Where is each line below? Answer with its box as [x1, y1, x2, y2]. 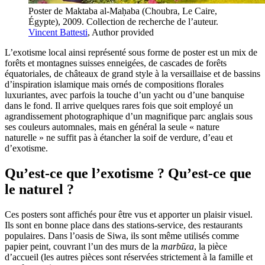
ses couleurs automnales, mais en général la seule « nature [5, 121, 219, 132]
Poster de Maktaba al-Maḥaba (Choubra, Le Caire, [28, 5, 217, 16]
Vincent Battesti [28, 27, 88, 37]
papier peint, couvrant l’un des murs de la [5, 241, 161, 251]
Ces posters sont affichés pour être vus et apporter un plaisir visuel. [5, 209, 253, 219]
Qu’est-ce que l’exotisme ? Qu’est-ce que [5, 165, 251, 181]
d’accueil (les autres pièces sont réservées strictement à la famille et [5, 251, 253, 262]
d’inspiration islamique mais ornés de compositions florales [5, 79, 224, 89]
